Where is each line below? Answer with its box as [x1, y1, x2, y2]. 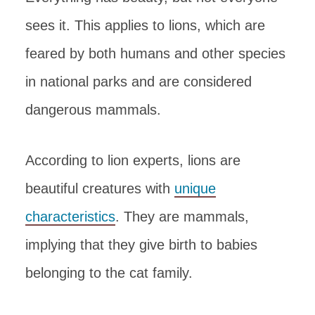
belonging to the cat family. [25, 264, 193, 281]
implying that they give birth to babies [25, 236, 257, 252]
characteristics [25, 208, 115, 224]
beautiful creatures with [25, 180, 174, 196]
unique [174, 180, 216, 196]
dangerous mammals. [25, 101, 161, 117]
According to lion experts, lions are [25, 152, 240, 168]
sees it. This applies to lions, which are [25, 17, 265, 33]
